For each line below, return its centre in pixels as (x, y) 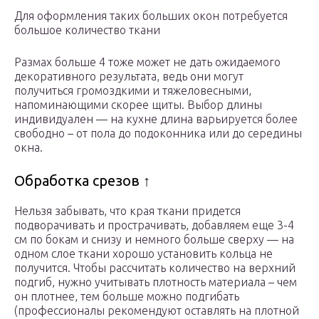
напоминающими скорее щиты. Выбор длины (138, 105)
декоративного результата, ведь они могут (129, 77)
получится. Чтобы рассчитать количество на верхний (155, 268)
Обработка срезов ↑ (82, 181)
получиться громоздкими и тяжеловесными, (133, 91)
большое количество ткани (87, 30)
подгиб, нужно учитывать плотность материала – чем (156, 282)
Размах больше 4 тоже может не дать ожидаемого (147, 62)
